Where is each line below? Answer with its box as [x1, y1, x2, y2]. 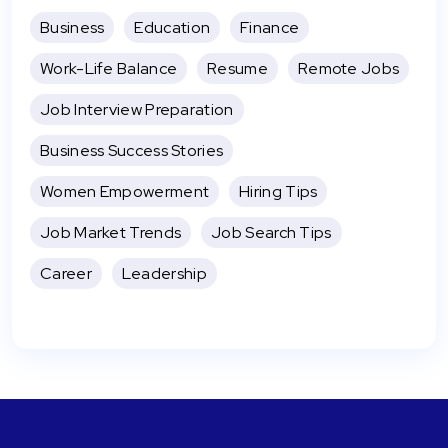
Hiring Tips [239, 181, 318, 202]
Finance [240, 17, 300, 38]
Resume [207, 58, 268, 79]
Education [134, 17, 211, 38]
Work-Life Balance [40, 58, 178, 79]
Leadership [121, 263, 207, 284]
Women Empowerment [40, 181, 210, 202]
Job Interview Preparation [40, 99, 234, 120]
